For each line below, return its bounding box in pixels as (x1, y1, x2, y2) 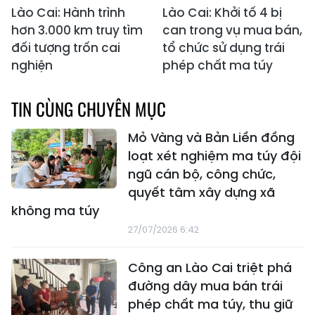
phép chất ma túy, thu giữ (128, 295, 292, 314)
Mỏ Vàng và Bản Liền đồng (128, 129, 295, 147)
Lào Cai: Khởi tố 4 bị (162, 4, 282, 22)
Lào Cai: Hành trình (11, 4, 125, 22)
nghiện (11, 57, 53, 75)
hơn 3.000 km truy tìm (11, 22, 143, 39)
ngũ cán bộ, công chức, (128, 165, 276, 184)
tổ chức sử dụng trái (162, 39, 285, 57)
